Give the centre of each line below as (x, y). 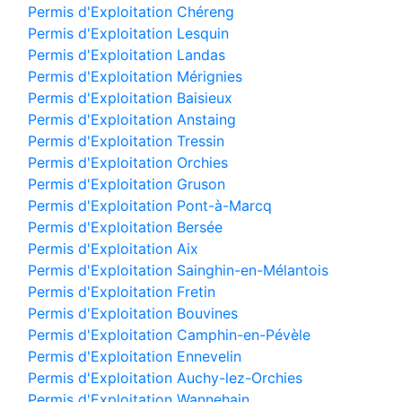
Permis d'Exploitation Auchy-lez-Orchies (165, 378)
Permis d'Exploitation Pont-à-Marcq (150, 205)
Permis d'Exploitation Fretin (122, 292)
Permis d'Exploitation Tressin (126, 141)
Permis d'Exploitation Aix (113, 249)
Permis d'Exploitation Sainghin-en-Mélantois (178, 270)
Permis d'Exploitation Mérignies (135, 76)
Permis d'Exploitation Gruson (127, 184)
